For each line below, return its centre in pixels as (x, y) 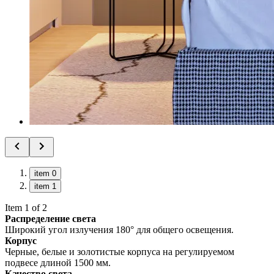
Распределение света (50, 219)
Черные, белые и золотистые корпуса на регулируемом (120, 252)
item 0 (45, 174)
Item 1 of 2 (26, 208)
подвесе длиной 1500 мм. (58, 263)
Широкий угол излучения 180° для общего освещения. (119, 230)
